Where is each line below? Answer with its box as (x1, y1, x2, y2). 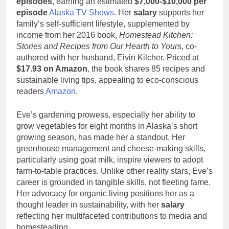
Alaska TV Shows (49, 8, 114, 17)
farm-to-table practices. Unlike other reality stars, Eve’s (16, 166, 213, 175)
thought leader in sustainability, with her (16, 200, 161, 209)
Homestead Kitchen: (119, 30, 193, 39)
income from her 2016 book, (16, 30, 119, 39)
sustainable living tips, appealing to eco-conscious (16, 75, 198, 84)
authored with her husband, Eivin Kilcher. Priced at (16, 53, 199, 62)
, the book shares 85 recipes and (87, 64, 205, 73)
